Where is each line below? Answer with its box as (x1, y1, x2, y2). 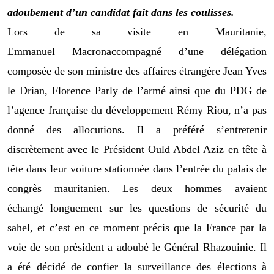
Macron (72, 45, 106, 57)
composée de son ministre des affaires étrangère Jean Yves (7, 64, 267, 77)
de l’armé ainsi (122, 84, 191, 97)
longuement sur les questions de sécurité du (50, 201, 267, 214)
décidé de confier (36, 260, 119, 273)
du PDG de (215, 84, 267, 97)
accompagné (106, 45, 161, 57)
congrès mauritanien (7, 182, 107, 194)
